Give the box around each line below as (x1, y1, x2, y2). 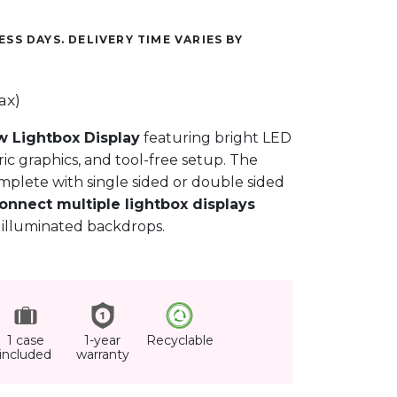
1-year (84, 332, 121, 348)
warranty (75, 346, 129, 362)
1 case (6, 332, 44, 348)
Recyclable (145, 332, 214, 348)
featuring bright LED (140, 129, 292, 146)
